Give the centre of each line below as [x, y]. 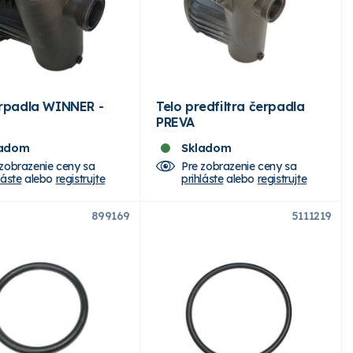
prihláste [203, 178]
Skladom [206, 148]
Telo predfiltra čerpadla [230, 106]
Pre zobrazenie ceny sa [239, 166]
